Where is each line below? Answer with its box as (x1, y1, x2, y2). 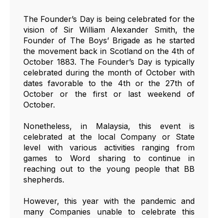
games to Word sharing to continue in (23, 153, 195, 163)
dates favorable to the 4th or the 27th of (23, 78, 195, 88)
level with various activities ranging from (23, 142, 195, 152)
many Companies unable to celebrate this (23, 206, 195, 217)
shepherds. (23, 174, 64, 184)
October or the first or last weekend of (23, 89, 195, 99)
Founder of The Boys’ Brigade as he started (23, 35, 195, 45)
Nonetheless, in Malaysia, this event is (23, 121, 195, 131)
